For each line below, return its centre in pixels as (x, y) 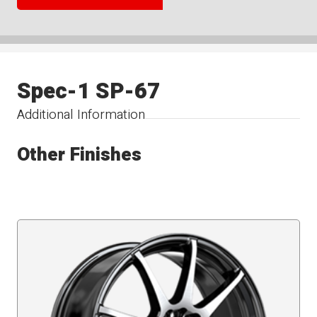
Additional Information (81, 114)
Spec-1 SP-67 (89, 91)
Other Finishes (80, 154)
